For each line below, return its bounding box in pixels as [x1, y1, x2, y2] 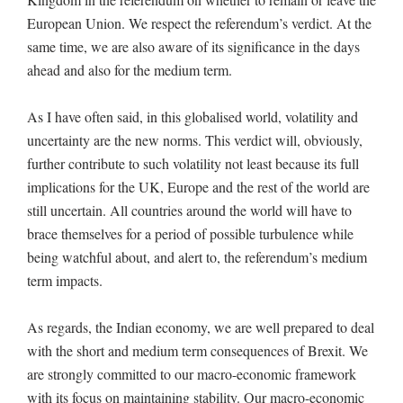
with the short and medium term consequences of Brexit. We [27, 340, 368, 360]
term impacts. [27, 270, 103, 290]
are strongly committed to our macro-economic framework [27, 363, 356, 383]
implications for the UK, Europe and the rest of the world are [27, 176, 370, 196]
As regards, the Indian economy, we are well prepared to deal [27, 317, 374, 336]
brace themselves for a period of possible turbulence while [27, 223, 354, 243]
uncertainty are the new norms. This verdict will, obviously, [27, 130, 363, 149]
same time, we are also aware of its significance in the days [27, 36, 360, 56]
